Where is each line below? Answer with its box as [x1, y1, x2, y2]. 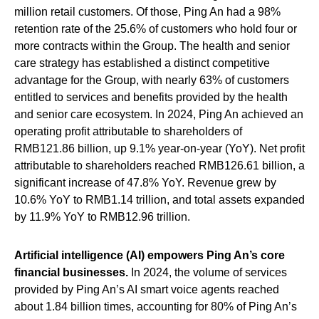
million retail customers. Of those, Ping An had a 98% [14, 5, 281, 18]
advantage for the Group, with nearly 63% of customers [14, 73, 289, 86]
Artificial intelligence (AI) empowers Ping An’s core [14, 249, 285, 261]
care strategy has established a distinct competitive [14, 56, 270, 69]
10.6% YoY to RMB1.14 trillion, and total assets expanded [14, 193, 305, 206]
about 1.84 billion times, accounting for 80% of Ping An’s [14, 300, 297, 313]
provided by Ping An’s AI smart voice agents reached [14, 283, 279, 296]
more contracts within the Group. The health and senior [14, 39, 290, 52]
